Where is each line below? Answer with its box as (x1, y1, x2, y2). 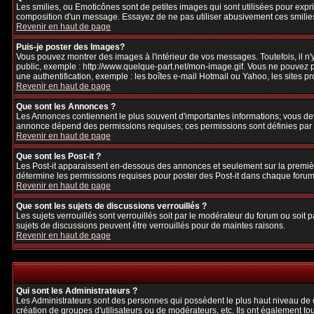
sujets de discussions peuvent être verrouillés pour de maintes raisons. (16, 221, 285, 231)
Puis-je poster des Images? (16, 42, 125, 52)
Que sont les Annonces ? (16, 102, 116, 111)
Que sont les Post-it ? (16, 151, 101, 161)
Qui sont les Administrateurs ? (16, 286, 137, 296)
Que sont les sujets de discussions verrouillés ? (16, 201, 207, 211)
